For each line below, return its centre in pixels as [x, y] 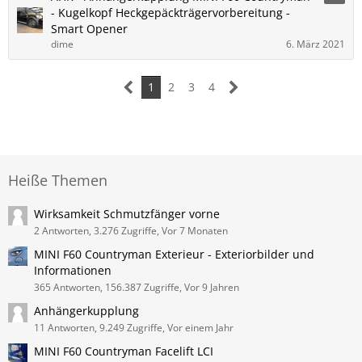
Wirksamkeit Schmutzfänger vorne [127, 214]
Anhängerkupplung [86, 311]
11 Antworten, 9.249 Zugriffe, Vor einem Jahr [134, 328]
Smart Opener [89, 29]
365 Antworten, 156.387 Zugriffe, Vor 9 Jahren [137, 287]
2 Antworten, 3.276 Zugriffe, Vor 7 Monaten [131, 231]
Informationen [73, 270]
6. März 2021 [316, 44]
